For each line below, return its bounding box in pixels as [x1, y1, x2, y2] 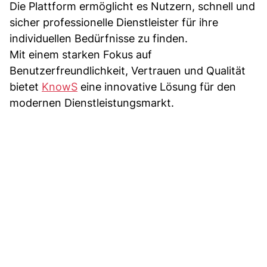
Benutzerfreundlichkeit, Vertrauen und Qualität [10, 64, 246, 77]
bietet [10, 80, 42, 93]
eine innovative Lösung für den [77, 80, 236, 93]
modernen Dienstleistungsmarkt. [10, 96, 174, 109]
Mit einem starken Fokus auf [10, 48, 152, 61]
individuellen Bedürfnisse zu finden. [10, 32, 188, 45]
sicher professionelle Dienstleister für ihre [10, 15, 218, 29]
